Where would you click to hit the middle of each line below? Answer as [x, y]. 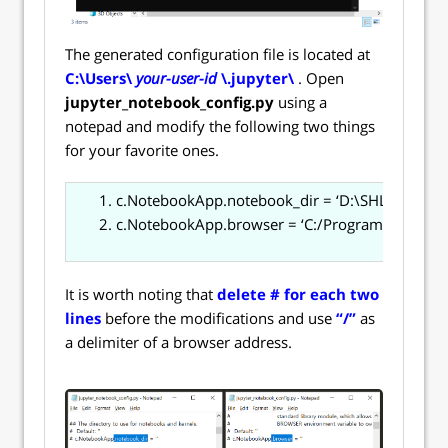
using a [300, 101]
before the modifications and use [218, 317]
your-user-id [176, 77]
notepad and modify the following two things [220, 125]
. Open [321, 77]
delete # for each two [298, 293]
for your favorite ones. [142, 149]
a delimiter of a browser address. [178, 341]
